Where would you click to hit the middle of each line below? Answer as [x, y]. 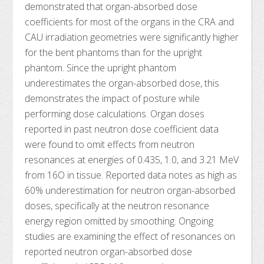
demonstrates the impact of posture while [113, 98]
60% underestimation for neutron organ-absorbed [130, 190]
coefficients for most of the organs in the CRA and [130, 22]
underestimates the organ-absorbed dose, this [122, 83]
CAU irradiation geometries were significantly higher [132, 37]
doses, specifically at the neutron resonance [117, 206]
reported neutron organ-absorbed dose [109, 252]
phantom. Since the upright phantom [101, 68]
